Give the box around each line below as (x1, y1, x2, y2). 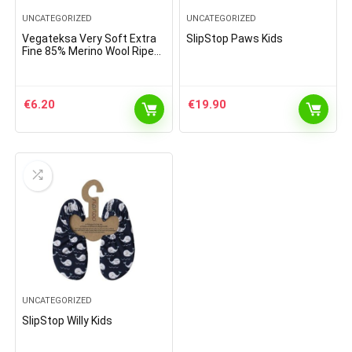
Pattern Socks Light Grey (22, 57, 148, 71)
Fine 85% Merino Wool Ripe (22, 45, 155, 58)
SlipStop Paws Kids (186, 32, 284, 46)
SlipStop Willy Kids (22, 314, 113, 328)
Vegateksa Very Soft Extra (22, 32, 157, 46)
